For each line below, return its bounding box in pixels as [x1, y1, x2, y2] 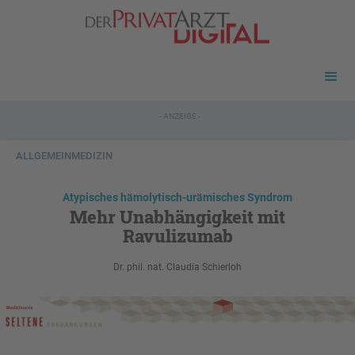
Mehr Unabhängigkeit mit [70, 205, 285, 229]
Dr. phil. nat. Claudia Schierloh [113, 261, 242, 273]
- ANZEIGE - [158, 112, 200, 121]
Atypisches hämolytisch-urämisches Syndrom [63, 191, 292, 204]
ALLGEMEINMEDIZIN [16, 150, 113, 162]
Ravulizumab [122, 224, 233, 248]
